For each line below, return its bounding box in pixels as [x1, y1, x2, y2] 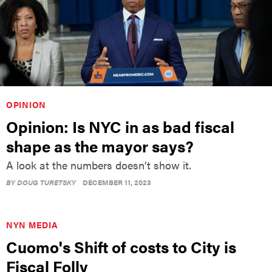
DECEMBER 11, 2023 [83, 176, 151, 188]
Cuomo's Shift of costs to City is [6, 235, 236, 258]
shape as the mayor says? [6, 134, 194, 157]
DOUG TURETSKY [17, 176, 76, 188]
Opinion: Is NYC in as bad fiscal [6, 115, 234, 138]
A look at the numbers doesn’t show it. [6, 157, 191, 172]
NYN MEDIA [6, 218, 58, 231]
